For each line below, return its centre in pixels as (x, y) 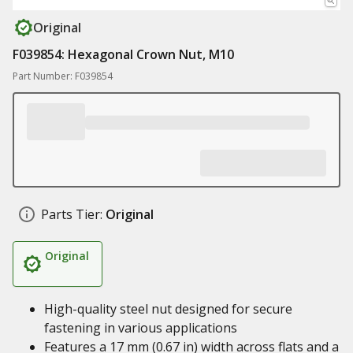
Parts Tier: (72, 214)
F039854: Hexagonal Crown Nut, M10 (123, 54)
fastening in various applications (141, 328)
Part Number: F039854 (63, 76)
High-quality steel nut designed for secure (168, 309)
